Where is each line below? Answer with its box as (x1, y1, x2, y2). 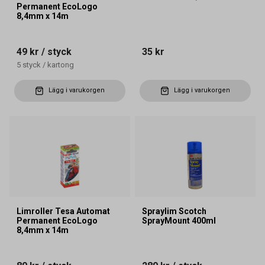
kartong (47, 60, 74, 69)
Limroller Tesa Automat (17, 206, 110, 216)
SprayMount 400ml (142, 216, 216, 226)
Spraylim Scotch (142, 206, 206, 216)
